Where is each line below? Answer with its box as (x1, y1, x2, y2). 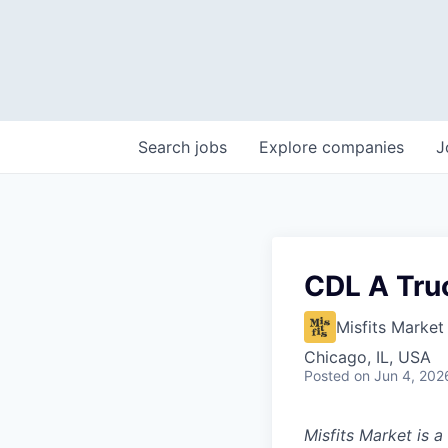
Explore (259, 137, 322, 157)
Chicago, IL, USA (304, 347, 431, 367)
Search (138, 137, 195, 157)
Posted (304, 367, 350, 384)
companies (322, 137, 404, 157)
